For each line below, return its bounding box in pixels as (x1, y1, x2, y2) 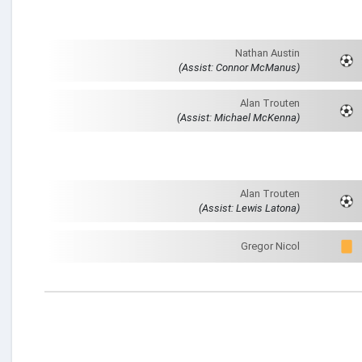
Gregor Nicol (241, 240, 300, 253)
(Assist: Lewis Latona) (199, 202, 300, 215)
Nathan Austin (235, 47, 300, 60)
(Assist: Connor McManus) (179, 61, 300, 74)
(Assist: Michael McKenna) (177, 112, 300, 124)
